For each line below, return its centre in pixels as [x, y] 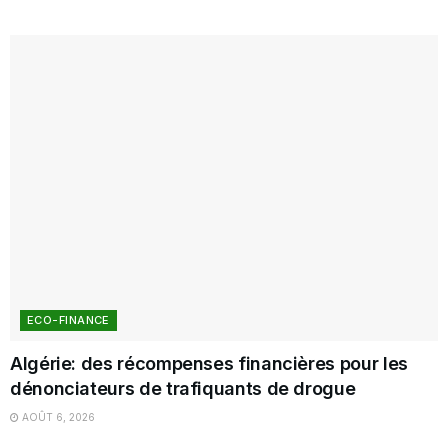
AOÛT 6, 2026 [57, 417]
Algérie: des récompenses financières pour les [209, 364]
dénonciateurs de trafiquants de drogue [183, 389]
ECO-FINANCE [68, 320]
